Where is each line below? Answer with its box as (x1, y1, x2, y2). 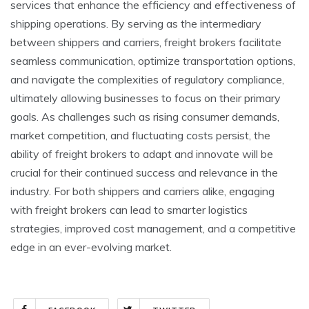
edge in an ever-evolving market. (10, 239, 172, 254)
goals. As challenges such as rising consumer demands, (10, 109, 279, 123)
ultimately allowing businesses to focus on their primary (10, 90, 281, 105)
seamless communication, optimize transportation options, (10, 53, 295, 68)
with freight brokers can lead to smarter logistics (10, 202, 248, 217)
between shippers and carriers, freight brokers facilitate (10, 34, 281, 49)
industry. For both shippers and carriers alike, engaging (10, 183, 275, 198)
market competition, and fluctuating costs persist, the (10, 128, 270, 142)
